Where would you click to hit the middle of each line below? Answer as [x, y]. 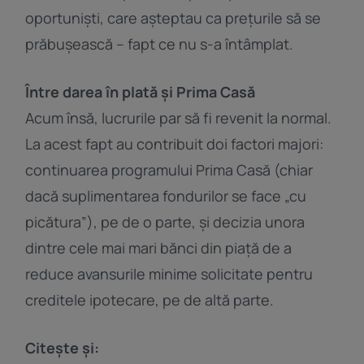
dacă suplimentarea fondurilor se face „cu [166, 195]
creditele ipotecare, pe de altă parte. [150, 299]
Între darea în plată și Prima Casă [141, 91]
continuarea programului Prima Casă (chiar [169, 169]
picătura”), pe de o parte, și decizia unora [165, 221]
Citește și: [63, 347]
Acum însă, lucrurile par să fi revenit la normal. [179, 117]
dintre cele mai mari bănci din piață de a [159, 247]
